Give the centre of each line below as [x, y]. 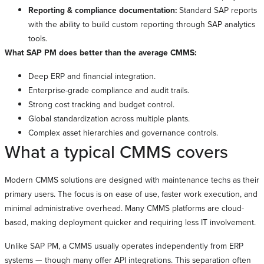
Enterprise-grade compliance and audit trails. [109, 90]
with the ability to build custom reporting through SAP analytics [142, 24]
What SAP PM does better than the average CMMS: [100, 53]
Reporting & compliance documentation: [104, 10]
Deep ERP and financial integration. [92, 76]
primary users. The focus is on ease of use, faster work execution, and [131, 194]
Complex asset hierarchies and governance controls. [123, 133]
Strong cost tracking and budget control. [101, 104]
